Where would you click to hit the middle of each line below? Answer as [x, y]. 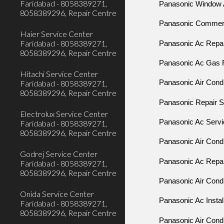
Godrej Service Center [59, 154]
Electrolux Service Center [64, 114]
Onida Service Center [57, 194]
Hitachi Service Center [59, 74]
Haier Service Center [56, 34]
